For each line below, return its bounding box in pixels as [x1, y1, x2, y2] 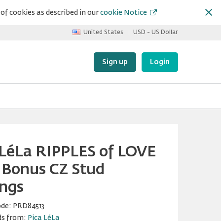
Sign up [102, 59, 128, 66]
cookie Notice [100, 9, 147, 16]
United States [83, 30, 123, 36]
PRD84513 [13, 203, 45, 210]
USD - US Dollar [133, 30, 178, 36]
